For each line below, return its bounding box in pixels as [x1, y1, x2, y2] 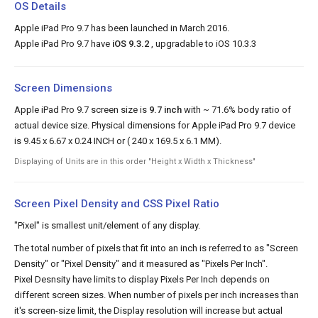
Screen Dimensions [14, 81, 112, 94]
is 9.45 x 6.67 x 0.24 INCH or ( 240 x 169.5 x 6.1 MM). [14, 135, 221, 146]
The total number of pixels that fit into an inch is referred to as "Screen [14, 242, 298, 253]
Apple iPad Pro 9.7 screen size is [14, 104, 149, 115]
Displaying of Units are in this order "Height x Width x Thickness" [14, 156, 256, 166]
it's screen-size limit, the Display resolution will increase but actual [14, 305, 283, 316]
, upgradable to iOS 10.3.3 [149, 38, 256, 49]
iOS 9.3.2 [112, 38, 149, 49]
